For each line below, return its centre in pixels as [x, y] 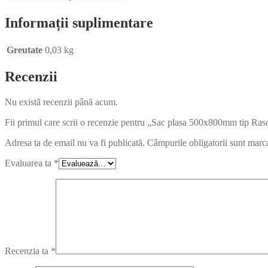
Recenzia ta [28, 251]
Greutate [25, 50]
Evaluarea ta [29, 163]
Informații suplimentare [79, 22]
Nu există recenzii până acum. [61, 102]
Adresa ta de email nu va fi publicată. [75, 143]
